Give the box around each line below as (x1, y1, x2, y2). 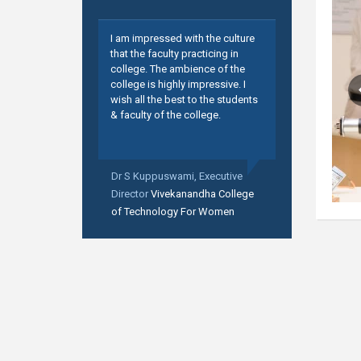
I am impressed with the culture (110, 32, 255, 44)
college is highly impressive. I (110, 78, 246, 90)
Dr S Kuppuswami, (111, 170, 199, 182)
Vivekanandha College (151, 188, 254, 200)
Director (111, 188, 151, 200)
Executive (199, 170, 243, 182)
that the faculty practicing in (110, 48, 239, 60)
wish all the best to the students (110, 93, 258, 106)
